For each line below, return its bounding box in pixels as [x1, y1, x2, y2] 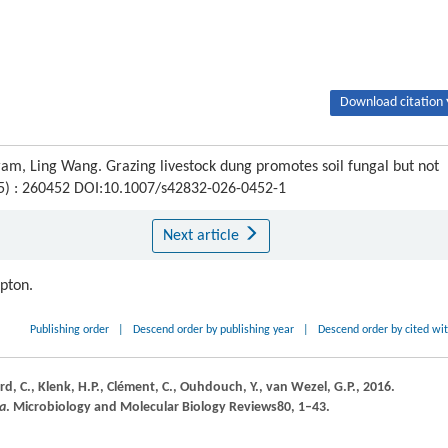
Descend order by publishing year [133, 324, 295, 336]
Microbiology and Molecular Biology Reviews [13, 400, 277, 415]
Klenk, [38, 380, 78, 395]
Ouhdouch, [180, 380, 250, 395]
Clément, [107, 380, 162, 395]
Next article [162, 228, 243, 244]
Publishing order [30, 324, 110, 336]
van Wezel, [266, 380, 334, 395]
